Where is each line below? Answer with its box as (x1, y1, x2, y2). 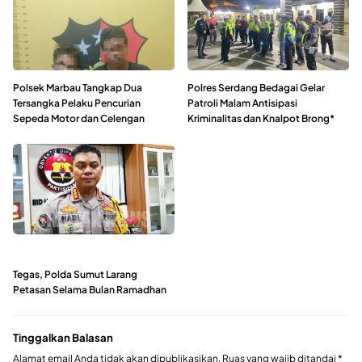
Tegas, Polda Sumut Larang (13, 267, 137, 280)
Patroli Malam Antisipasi (187, 96, 297, 109)
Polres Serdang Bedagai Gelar (187, 81, 325, 94)
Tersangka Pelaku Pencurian (13, 96, 141, 109)
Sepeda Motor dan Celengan (13, 112, 145, 124)
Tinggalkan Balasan (13, 330, 113, 344)
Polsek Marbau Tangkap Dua (13, 81, 142, 94)
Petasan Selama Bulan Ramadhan (13, 283, 166, 296)
